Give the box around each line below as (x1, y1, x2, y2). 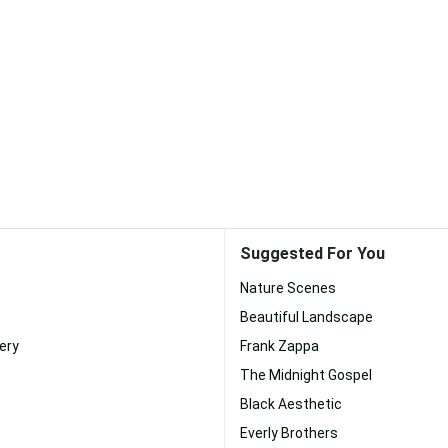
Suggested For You (240, 244, 385, 263)
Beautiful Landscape (240, 309, 373, 325)
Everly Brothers (240, 425, 338, 441)
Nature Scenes (240, 280, 336, 296)
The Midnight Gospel (240, 367, 372, 383)
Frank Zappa (240, 338, 319, 354)
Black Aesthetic (240, 396, 342, 412)
